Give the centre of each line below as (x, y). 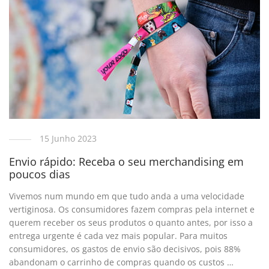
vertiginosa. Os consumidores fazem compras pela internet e (132, 210)
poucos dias (40, 174)
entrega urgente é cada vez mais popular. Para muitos (119, 236)
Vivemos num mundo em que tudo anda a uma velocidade (127, 196)
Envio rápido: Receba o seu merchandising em (127, 162)
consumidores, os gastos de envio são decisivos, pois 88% (125, 249)
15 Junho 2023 (68, 138)
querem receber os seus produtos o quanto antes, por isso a (131, 223)
